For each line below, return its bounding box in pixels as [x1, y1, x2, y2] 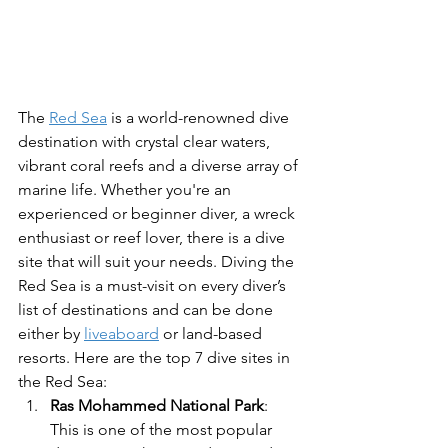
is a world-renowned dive [107, 108, 293, 128]
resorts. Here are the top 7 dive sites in [18, 348, 294, 368]
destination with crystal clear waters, [18, 132, 274, 152]
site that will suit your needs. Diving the [18, 252, 298, 272]
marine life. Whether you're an [18, 180, 235, 200]
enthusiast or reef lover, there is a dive [18, 228, 289, 248]
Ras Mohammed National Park [50, 396, 264, 416]
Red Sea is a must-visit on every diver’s [18, 276, 290, 296]
